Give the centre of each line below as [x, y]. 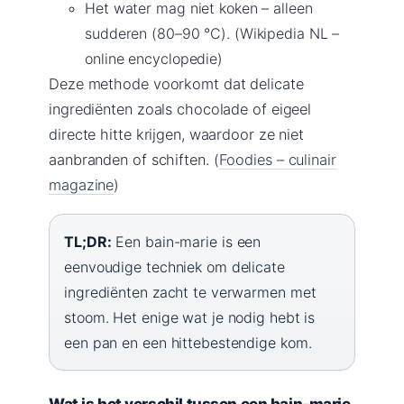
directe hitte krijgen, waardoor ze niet [177, 134]
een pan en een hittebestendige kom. [188, 342]
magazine [82, 184]
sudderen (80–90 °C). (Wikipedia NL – [212, 33]
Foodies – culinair [277, 159]
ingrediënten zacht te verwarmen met [190, 292]
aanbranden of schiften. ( [134, 159]
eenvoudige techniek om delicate [174, 266]
